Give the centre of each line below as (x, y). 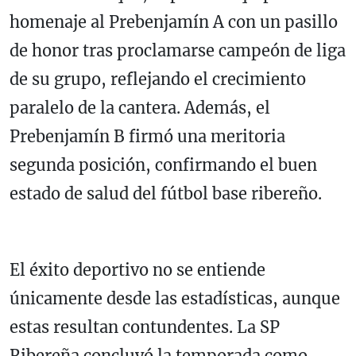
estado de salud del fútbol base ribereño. (166, 193)
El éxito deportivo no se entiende (137, 269)
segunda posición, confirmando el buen (163, 164)
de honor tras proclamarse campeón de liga (178, 50)
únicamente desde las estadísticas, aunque (175, 298)
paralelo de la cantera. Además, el (140, 107)
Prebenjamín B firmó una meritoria (147, 136)
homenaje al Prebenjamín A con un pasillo (174, 21)
